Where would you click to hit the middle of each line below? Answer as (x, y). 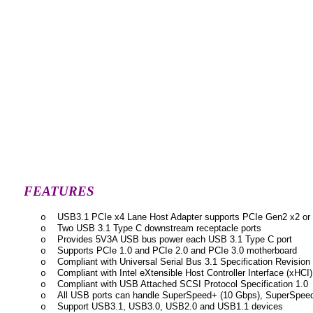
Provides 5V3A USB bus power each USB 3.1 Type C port (175, 239)
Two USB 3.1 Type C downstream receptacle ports (159, 228)
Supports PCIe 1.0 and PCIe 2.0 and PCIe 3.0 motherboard (177, 250)
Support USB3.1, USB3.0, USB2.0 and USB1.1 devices (170, 306)
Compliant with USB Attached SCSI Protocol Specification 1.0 (183, 284)
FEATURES (59, 191)
